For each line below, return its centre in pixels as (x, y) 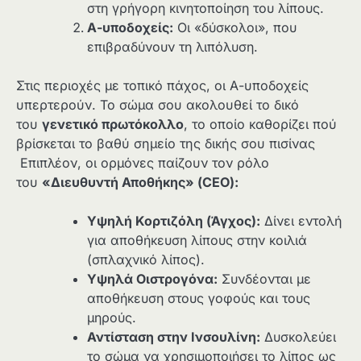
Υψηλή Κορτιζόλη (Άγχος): (174, 221)
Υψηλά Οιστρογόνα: (152, 279)
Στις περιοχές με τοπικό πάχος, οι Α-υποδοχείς (162, 85)
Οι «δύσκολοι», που (235, 27)
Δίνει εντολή (301, 221)
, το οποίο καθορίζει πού (260, 124)
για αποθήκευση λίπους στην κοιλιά (197, 241)
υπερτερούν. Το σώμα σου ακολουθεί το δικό (158, 104)
